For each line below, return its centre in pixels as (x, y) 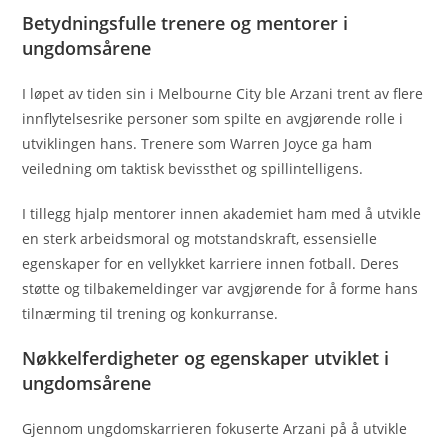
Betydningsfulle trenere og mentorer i (185, 23)
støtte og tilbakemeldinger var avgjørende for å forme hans (220, 289)
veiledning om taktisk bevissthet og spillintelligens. (193, 169)
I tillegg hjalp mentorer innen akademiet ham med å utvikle (222, 214)
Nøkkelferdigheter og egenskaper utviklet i (206, 358)
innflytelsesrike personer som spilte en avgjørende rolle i (213, 119)
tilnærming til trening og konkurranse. (150, 314)
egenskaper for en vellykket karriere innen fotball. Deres (211, 264)
